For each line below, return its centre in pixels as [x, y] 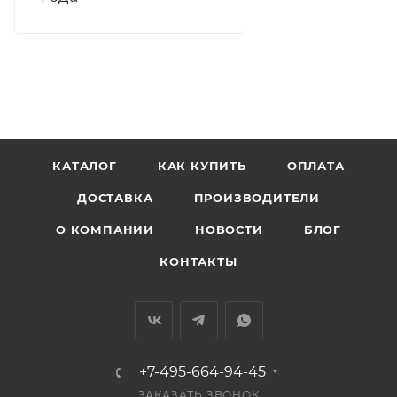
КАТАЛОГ [85, 166]
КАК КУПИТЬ [202, 166]
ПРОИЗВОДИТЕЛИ [257, 198]
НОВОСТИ [229, 230]
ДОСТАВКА [115, 198]
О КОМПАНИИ [105, 230]
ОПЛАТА [315, 166]
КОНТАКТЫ [198, 262]
